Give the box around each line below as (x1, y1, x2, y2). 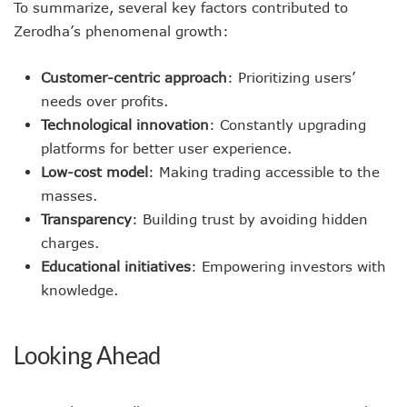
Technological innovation (41, 116, 209, 133)
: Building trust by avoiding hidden (132, 211, 368, 227)
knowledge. (41, 282, 118, 298)
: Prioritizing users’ (227, 69, 355, 85)
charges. (41, 234, 99, 251)
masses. (41, 187, 97, 203)
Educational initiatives (41, 258, 191, 274)
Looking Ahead (14, 341, 161, 370)
